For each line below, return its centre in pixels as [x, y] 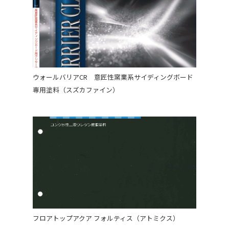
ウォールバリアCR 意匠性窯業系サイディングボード [113, 77]
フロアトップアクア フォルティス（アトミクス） [106, 218]
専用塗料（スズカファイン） [76, 90]
